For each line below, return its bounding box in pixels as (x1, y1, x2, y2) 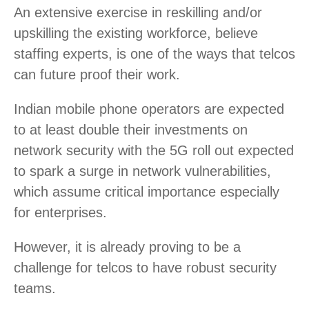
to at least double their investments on (14, 121, 248, 137)
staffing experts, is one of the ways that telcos (14, 46, 295, 61)
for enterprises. (14, 204, 107, 220)
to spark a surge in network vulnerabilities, (14, 163, 271, 179)
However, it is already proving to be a (14, 239, 241, 255)
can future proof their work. (14, 66, 180, 82)
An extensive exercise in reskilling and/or (14, 4, 262, 20)
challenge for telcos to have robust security (14, 259, 277, 275)
